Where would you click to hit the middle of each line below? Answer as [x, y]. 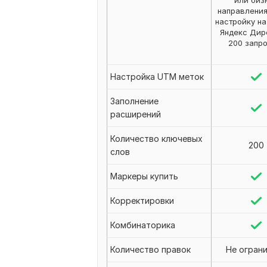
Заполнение [134, 101]
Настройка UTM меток [157, 77]
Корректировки [142, 201]
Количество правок [150, 249]
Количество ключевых [156, 139]
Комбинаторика [143, 225]
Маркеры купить [144, 176]
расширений [136, 114]
